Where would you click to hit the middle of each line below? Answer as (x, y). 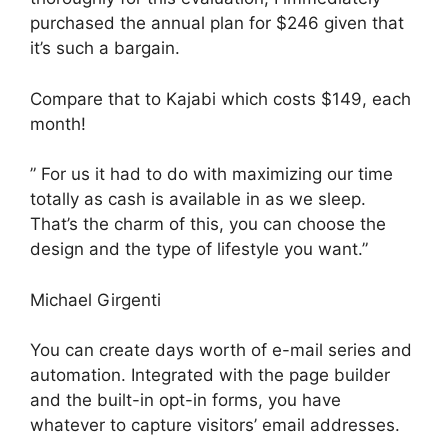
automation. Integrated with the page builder (210, 375)
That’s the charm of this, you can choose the (208, 224)
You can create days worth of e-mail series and (221, 350)
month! (58, 123)
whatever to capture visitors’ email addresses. (215, 425)
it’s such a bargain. (105, 48)
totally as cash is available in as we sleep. (198, 199)
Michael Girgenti (95, 299)
